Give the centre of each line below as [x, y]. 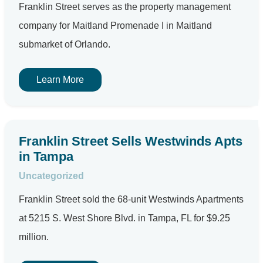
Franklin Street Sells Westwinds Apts [131, 141]
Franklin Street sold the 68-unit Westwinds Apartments [131, 199]
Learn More [60, 80]
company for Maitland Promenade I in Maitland [115, 26]
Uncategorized [51, 176]
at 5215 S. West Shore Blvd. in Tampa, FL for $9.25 [124, 218]
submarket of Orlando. [65, 44]
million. [34, 237]
